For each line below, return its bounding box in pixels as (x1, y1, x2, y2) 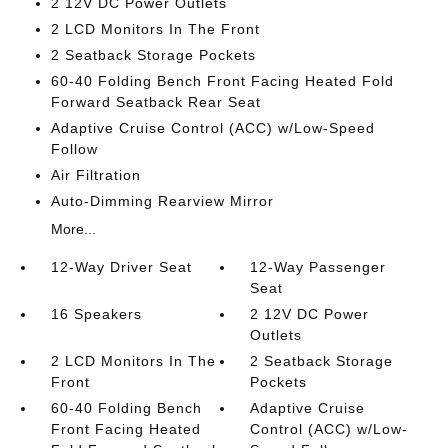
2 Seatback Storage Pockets (50, 46, 256, 63)
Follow (50, 140, 98, 157)
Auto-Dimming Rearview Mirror (50, 192, 274, 209)
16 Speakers (50, 305, 142, 322)
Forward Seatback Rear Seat (50, 93, 261, 110)
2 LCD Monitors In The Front (50, 20, 260, 37)
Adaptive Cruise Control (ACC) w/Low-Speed (50, 119, 375, 136)
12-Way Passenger (250, 258, 387, 275)
